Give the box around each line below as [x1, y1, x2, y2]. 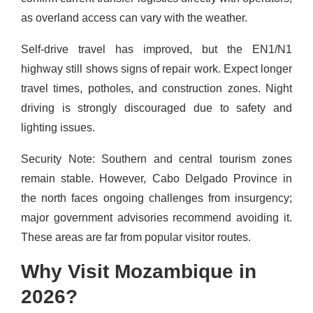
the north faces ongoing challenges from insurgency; [21, 192, 292, 205]
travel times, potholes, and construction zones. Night [21, 82, 292, 95]
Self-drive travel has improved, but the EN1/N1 [21, 43, 292, 56]
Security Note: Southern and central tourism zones [21, 153, 292, 166]
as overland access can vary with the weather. [21, 12, 247, 24]
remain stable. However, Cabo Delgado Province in [21, 173, 292, 185]
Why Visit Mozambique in [21, 261, 256, 283]
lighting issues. [21, 122, 95, 134]
